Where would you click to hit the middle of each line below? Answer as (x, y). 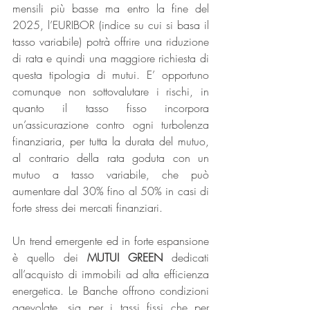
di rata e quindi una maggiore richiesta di (111, 58)
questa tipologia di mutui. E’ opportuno (111, 75)
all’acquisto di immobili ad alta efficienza (111, 274)
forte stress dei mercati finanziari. (88, 208)
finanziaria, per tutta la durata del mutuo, (111, 142)
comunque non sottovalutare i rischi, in (111, 92)
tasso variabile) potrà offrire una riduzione (111, 42)
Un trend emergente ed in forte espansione (111, 241)
